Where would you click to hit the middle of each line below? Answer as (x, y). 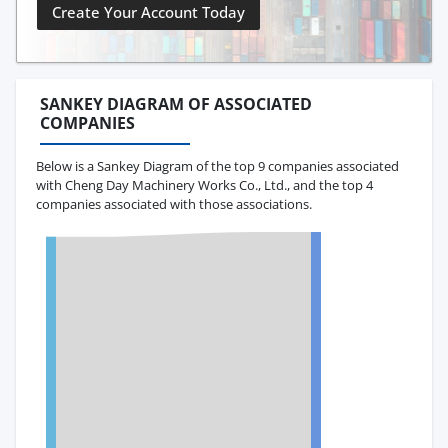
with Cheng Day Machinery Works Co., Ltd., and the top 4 (204, 184)
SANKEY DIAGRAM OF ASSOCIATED (176, 104)
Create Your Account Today (148, 12)
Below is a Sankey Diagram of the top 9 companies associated (217, 165)
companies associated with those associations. (174, 203)
